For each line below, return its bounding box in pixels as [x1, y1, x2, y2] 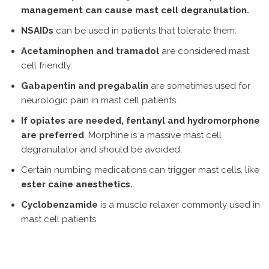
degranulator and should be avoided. [21, 144, 182, 155]
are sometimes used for [148, 80, 250, 91]
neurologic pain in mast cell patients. [21, 95, 178, 106]
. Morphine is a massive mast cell [84, 130, 222, 141]
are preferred [21, 130, 84, 141]
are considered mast [159, 46, 249, 56]
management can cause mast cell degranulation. [21, 5, 249, 16]
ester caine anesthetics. [21, 179, 133, 190]
